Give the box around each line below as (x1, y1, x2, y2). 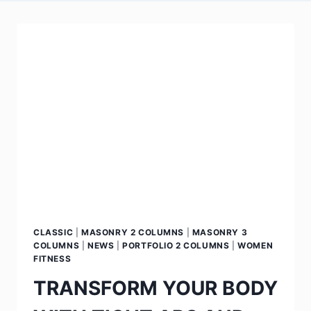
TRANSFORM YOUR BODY (33, 276, 278, 300)
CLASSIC (33, 226, 74, 237)
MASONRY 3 (192, 226, 248, 237)
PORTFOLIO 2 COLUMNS (122, 239, 230, 251)
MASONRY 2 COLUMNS (81, 226, 185, 237)
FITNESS (33, 253, 72, 264)
